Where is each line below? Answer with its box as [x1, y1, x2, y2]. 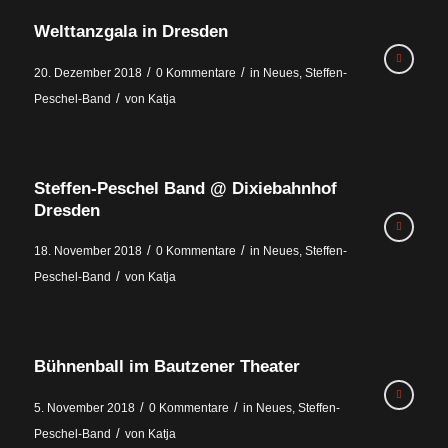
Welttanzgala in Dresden [33, 21, 228, 41]
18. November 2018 [33, 244, 142, 259]
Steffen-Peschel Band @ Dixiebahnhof [33, 178, 337, 198]
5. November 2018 [33, 400, 135, 415]
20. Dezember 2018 [33, 65, 142, 80]
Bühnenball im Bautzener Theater [33, 357, 300, 377]
